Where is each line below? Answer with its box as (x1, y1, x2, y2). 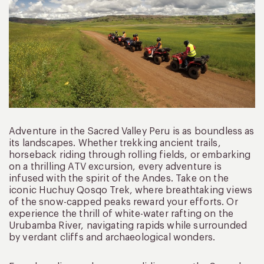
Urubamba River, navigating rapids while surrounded (9, 220, 247, 230)
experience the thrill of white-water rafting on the (9, 209, 234, 219)
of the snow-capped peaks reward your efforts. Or (9, 197, 238, 207)
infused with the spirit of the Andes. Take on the (9, 173, 229, 183)
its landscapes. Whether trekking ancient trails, (9, 138, 221, 148)
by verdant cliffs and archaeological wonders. (9, 232, 216, 242)
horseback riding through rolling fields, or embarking (9, 150, 251, 160)
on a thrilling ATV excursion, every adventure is (9, 161, 222, 171)
